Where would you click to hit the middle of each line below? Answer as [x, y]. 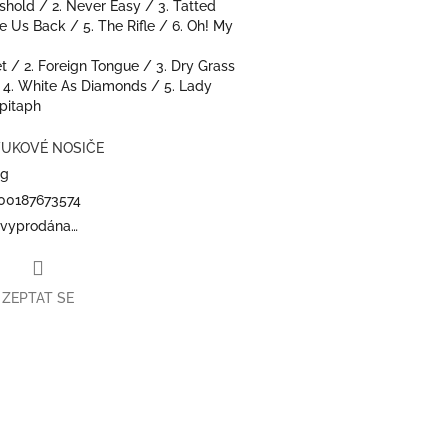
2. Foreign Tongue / [90, 65]
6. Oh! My [202, 25]
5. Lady [188, 85]
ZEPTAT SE [38, 298]
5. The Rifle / [127, 25]
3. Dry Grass [195, 65]
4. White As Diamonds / [83, 85]
